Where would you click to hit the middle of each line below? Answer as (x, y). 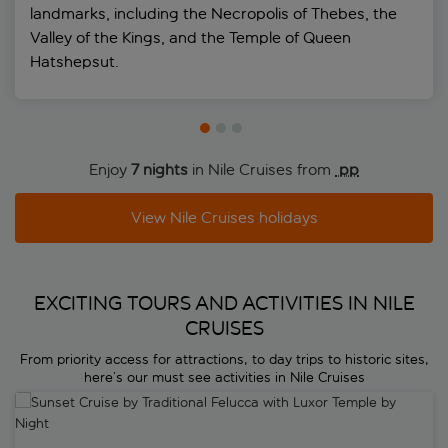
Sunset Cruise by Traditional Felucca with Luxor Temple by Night (215, 401)
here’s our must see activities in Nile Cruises (224, 377)
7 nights (159, 169)
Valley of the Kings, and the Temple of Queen (190, 37)
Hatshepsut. (74, 61)
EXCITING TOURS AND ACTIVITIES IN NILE (224, 302)
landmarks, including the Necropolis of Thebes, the (213, 13)
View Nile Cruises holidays (224, 217)
